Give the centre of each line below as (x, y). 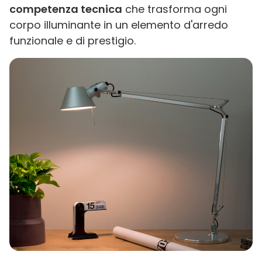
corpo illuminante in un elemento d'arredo (119, 25)
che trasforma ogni (175, 9)
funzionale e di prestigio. (73, 41)
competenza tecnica (66, 9)
